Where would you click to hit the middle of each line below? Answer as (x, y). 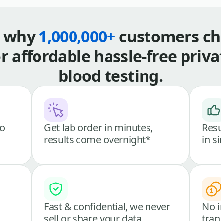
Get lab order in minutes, (98, 127)
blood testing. (110, 75)
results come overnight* (97, 139)
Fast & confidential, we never (107, 206)
